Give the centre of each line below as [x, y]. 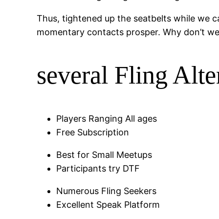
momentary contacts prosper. [99, 32]
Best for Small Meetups [104, 154]
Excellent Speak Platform [108, 204]
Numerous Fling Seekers [107, 191]
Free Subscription [93, 132]
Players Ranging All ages [107, 118]
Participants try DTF [98, 168]
